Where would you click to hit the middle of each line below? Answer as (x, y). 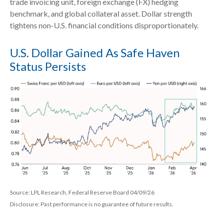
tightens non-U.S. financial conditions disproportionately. (104, 25)
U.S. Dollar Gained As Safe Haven (95, 53)
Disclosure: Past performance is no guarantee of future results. (92, 204)
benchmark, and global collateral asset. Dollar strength (101, 14)
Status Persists (48, 66)
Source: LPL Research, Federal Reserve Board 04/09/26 (82, 192)
